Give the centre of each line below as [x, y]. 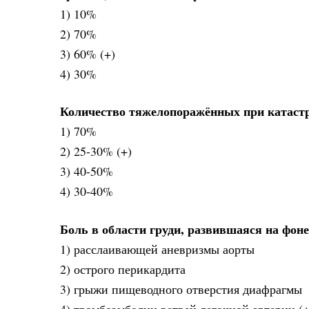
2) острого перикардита [123, 269]
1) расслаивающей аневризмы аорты [157, 249]
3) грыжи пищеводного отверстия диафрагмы [181, 289]
